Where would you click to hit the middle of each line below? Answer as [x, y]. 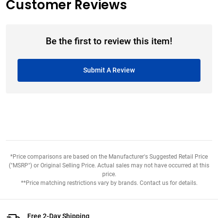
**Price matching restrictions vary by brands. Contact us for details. [109, 183]
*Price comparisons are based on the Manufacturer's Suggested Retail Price [109, 157]
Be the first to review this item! [109, 42]
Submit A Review [109, 71]
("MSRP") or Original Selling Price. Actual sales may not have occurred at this [109, 166]
